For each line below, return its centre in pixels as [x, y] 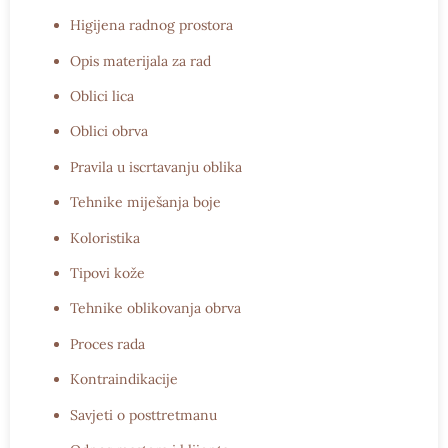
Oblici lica [102, 96]
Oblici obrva [109, 131]
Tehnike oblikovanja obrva [155, 308]
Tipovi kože [107, 273]
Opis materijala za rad [140, 60]
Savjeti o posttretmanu [143, 414]
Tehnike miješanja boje [145, 202]
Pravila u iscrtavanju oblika [156, 166]
